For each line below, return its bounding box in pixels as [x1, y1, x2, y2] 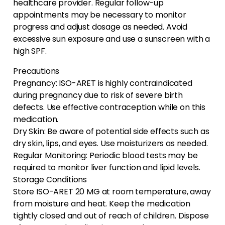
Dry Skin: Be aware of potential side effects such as [13, 126, 209, 138]
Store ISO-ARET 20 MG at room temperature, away [13, 186, 211, 198]
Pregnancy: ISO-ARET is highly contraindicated [13, 77, 192, 89]
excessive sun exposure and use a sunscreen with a [13, 33, 210, 45]
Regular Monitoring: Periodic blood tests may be [13, 150, 198, 162]
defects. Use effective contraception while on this [13, 101, 205, 114]
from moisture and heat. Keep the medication [13, 198, 191, 210]
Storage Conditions [13, 174, 87, 186]
